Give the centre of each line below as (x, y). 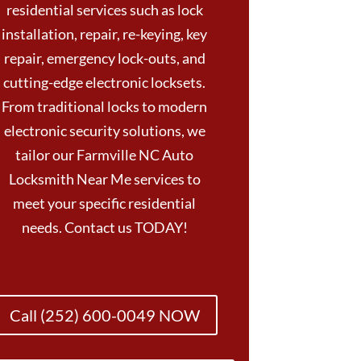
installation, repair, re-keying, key (105, 34)
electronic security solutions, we (104, 131)
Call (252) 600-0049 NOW (104, 315)
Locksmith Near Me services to (104, 179)
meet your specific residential (105, 203)
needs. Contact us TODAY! (104, 228)
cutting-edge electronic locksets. (105, 83)
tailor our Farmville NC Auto (105, 155)
